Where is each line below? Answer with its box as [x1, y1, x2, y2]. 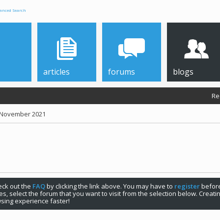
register [174, 182, 200, 191]
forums [108, 66, 135, 77]
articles [43, 66, 70, 77]
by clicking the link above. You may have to [45, 182, 174, 191]
